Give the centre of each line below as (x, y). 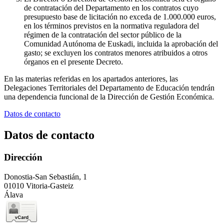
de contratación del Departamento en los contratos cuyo (111, 8)
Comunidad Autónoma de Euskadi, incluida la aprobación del (121, 44)
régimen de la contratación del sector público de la (103, 35)
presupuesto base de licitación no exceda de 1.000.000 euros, (120, 17)
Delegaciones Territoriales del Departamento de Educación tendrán (109, 88)
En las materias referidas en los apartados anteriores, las (91, 79)
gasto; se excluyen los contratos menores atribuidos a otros (116, 53)
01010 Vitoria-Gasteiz (39, 185)
